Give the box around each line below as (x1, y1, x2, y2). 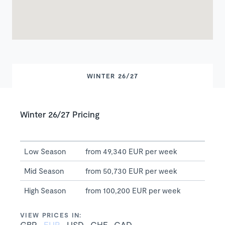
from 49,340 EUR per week (85, 146, 177, 156)
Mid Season (24, 166, 64, 175)
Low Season (24, 146, 66, 156)
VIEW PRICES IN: (20, 210, 82, 219)
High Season (24, 185, 66, 195)
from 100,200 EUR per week (85, 185, 181, 195)
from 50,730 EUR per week (85, 166, 177, 175)
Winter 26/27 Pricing (20, 108, 99, 119)
